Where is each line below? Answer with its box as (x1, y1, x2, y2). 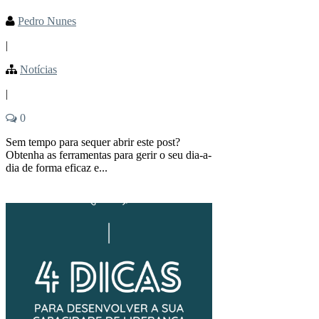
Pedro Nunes (18, 14, 76, 27)
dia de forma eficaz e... (6, 161, 108, 174)
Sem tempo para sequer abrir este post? (6, 135, 180, 148)
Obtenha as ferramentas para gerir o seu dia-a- (6, 148, 211, 161)
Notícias (20, 63, 57, 75)
